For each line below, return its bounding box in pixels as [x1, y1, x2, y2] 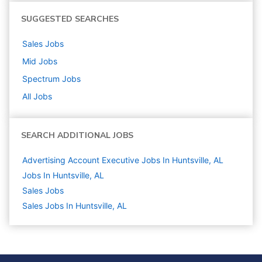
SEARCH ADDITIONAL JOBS [21, 130, 133, 142]
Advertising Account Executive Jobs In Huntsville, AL [22, 155, 223, 166]
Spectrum [22, 74, 60, 84]
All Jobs [22, 91, 52, 102]
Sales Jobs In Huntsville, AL [22, 201, 127, 211]
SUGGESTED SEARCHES [21, 13, 119, 25]
